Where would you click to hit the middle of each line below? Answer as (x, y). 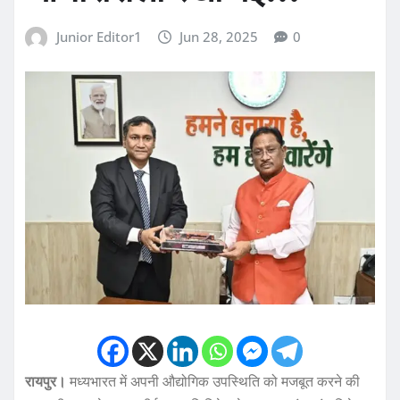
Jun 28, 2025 (219, 37)
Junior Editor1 (99, 37)
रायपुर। (46, 382)
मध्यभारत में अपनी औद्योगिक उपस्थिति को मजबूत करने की (213, 382)
